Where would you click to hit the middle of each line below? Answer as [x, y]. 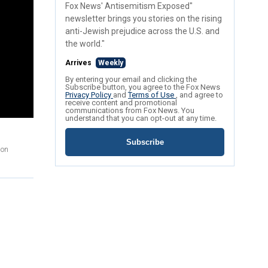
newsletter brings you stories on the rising [144, 19]
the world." [85, 44]
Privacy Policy [89, 95]
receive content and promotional [121, 103]
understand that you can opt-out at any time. [141, 118]
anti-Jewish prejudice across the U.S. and [142, 31]
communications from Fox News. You [130, 111]
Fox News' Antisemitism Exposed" [129, 6]
